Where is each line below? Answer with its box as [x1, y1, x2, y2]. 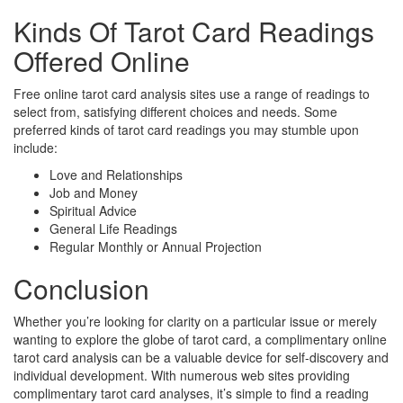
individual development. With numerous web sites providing [13, 365, 350, 384]
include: [13, 138, 58, 157]
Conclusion [13, 268, 149, 308]
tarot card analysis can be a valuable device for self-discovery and [13, 347, 389, 366]
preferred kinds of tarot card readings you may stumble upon [13, 120, 359, 139]
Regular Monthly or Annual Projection [49, 237, 262, 255]
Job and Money [49, 183, 138, 201]
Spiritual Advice [49, 201, 137, 219]
